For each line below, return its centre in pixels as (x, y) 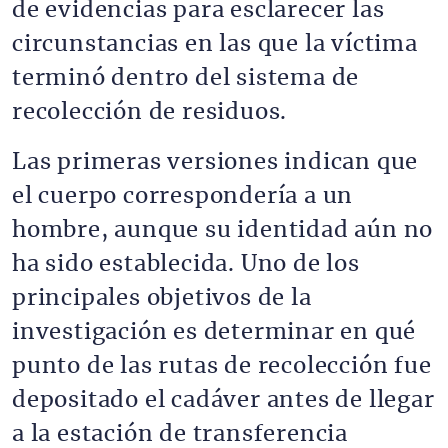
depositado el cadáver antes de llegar (223, 400)
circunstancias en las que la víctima (215, 44)
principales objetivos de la (162, 298)
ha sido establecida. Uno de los (186, 264)
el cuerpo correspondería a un (183, 196)
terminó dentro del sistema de (186, 78)
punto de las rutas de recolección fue (222, 366)
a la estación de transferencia (180, 434)
